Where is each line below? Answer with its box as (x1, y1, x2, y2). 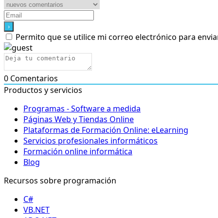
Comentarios (8, 73, 58, 84)
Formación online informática (23, 146, 132, 157)
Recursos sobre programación (4, 175, 116, 186)
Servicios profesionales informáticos (23, 135, 158, 146)
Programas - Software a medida (23, 103, 141, 114)
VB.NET (23, 204, 50, 216)
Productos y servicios (4, 85, 82, 96)
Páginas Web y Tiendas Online (23, 114, 134, 125)
